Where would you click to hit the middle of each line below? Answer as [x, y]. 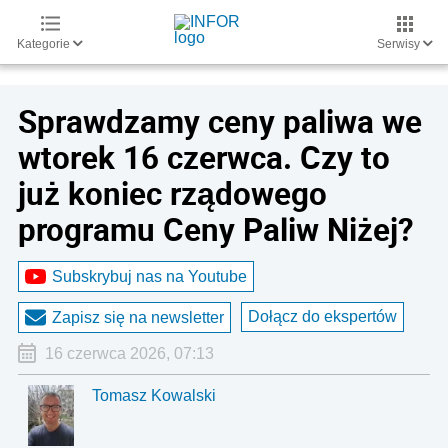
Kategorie [45, 44]
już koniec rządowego [172, 193]
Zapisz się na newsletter [138, 317]
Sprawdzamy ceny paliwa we [220, 121]
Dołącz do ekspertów [322, 316]
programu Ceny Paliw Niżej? [216, 229]
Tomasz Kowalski [154, 395]
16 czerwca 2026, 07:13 [129, 353]
